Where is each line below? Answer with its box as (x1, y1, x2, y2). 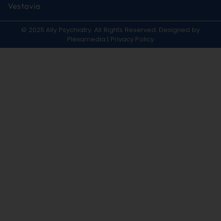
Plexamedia (67, 34, 106, 44)
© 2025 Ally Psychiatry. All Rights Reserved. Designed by (21, 25, 200, 35)
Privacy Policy (110, 34, 154, 44)
